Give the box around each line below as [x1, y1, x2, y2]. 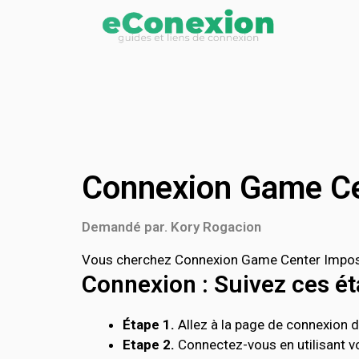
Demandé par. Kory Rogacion [82, 219, 261, 235]
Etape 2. [123, 337, 175, 353]
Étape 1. [123, 317, 175, 333]
